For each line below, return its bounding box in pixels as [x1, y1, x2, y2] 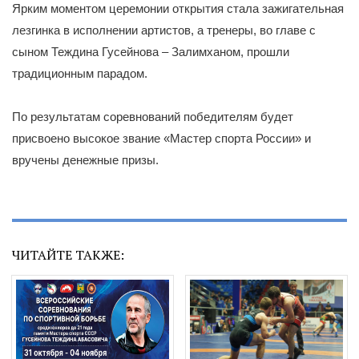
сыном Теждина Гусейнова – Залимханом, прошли [12, 45, 289, 58]
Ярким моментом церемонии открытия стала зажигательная [12, 2, 344, 15]
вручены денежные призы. [12, 153, 159, 167]
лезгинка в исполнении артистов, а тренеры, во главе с [12, 23, 316, 37]
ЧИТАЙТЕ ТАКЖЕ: [12, 246, 124, 264]
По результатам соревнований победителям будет [12, 110, 293, 123]
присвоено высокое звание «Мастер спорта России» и [12, 131, 311, 145]
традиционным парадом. [12, 67, 147, 80]
